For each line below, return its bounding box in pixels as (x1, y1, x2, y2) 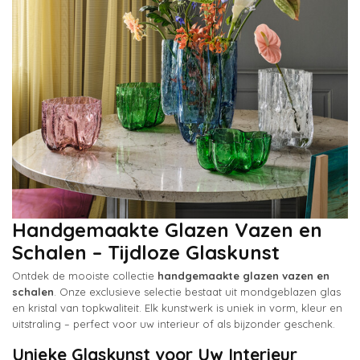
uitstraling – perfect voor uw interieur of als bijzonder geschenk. (12, 317, 335, 331)
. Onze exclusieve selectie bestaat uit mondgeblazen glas (54, 285, 341, 299)
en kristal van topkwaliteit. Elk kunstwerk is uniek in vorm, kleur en (12, 301, 342, 315)
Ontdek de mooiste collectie (12, 269, 157, 283)
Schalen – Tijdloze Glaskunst (12, 240, 280, 265)
